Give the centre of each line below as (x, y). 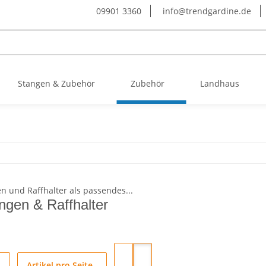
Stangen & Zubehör (56, 83)
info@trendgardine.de (206, 11)
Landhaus (220, 83)
